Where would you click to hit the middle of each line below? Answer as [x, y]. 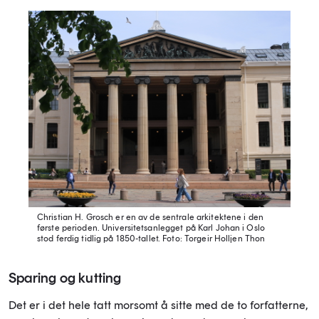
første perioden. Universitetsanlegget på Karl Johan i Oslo [151, 228]
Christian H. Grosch [75, 217]
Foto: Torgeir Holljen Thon [213, 238]
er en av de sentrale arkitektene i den [188, 217]
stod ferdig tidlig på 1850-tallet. [99, 238]
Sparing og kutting [65, 277]
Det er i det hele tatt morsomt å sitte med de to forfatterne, [158, 305]
